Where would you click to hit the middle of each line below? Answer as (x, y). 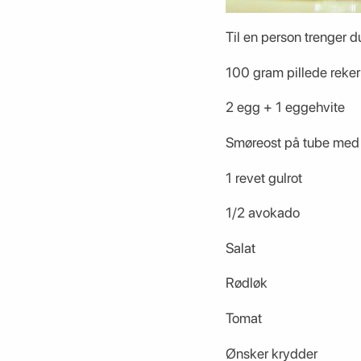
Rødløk (246, 283)
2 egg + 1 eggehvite (285, 107)
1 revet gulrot (263, 177)
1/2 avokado (262, 213)
